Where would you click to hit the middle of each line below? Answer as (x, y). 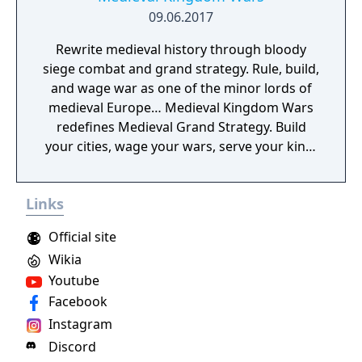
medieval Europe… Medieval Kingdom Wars (181, 107)
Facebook (76, 301)
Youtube (72, 280)
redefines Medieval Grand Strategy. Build (181, 127)
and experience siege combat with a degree (181, 166)
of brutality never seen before (181, 185)
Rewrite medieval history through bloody (181, 49)
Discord (71, 347)
